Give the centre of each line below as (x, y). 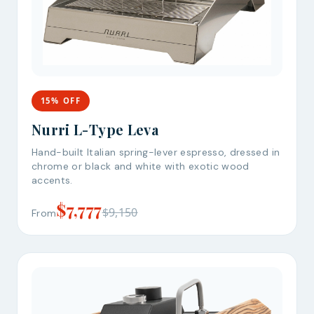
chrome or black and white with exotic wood (141, 166)
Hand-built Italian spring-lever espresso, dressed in (156, 152)
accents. (52, 180)
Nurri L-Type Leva (95, 129)
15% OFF (61, 101)
